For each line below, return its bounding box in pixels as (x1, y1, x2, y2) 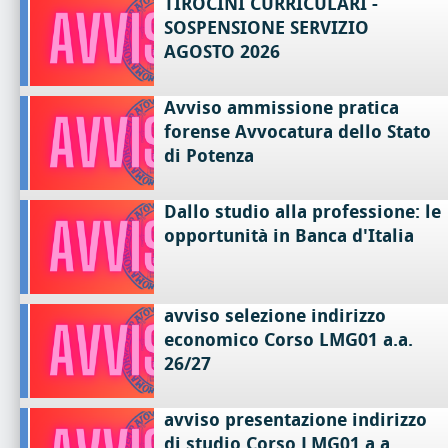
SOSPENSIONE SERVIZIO (164, 16, 370, 39)
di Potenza (164, 144, 255, 167)
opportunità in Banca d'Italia (164, 224, 415, 247)
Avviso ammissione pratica (164, 96, 400, 119)
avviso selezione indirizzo (164, 304, 387, 327)
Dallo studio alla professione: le (164, 200, 442, 223)
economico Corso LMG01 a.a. (164, 328, 414, 351)
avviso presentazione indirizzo (164, 408, 428, 431)
